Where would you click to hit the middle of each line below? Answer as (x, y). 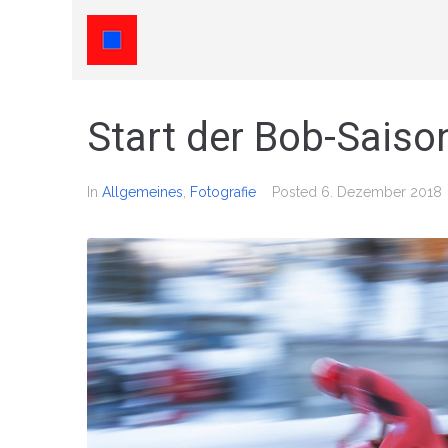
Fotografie (223, 192)
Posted (296, 192)
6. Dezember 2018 (381, 192)
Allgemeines (142, 192)
